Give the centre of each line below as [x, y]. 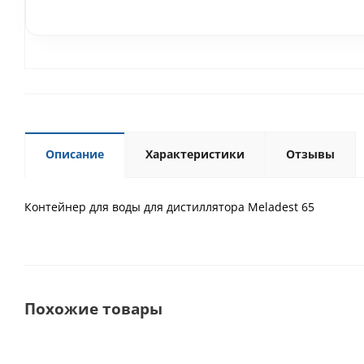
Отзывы [310, 154]
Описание [75, 154]
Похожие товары [93, 308]
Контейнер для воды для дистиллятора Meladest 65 [169, 207]
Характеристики [195, 154]
